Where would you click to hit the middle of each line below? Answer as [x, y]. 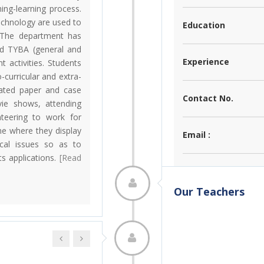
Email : [197, 135]
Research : [205, 208]
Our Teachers [209, 191]
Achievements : [216, 171]
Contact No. [208, 98]
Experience [206, 62]
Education [204, 25]
